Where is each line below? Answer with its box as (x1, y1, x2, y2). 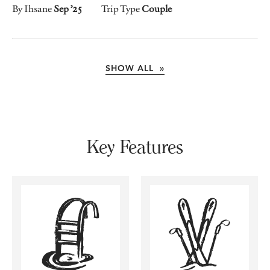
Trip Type (101, 1, 142, 15)
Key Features (87, 135, 183, 158)
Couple (142, 1, 172, 15)
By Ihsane (12, 1, 54, 15)
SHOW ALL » (157, 62, 165, 74)
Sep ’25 (54, 1, 82, 15)
